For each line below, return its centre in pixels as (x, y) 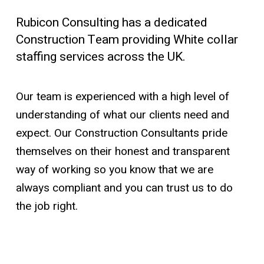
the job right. (47, 207)
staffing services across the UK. (100, 57)
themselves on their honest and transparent (123, 152)
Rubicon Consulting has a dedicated (111, 23)
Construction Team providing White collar (127, 40)
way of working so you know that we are (114, 170)
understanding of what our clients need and (122, 115)
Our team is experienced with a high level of (122, 97)
